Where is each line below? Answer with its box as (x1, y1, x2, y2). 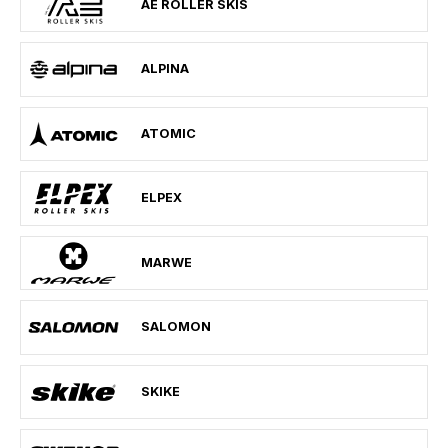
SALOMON (141, 319, 211, 335)
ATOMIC (141, 125, 196, 141)
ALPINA (141, 61, 189, 77)
